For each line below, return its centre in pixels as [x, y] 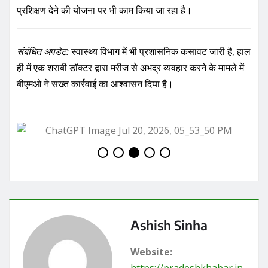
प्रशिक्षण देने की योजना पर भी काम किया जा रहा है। [104, 10]
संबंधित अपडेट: [43, 52]
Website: [151, 252]
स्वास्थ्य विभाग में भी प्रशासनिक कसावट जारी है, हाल [160, 52]
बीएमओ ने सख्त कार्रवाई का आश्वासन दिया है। [95, 84]
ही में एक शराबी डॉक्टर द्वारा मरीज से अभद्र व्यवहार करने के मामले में [130, 68]
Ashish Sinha [169, 225]
